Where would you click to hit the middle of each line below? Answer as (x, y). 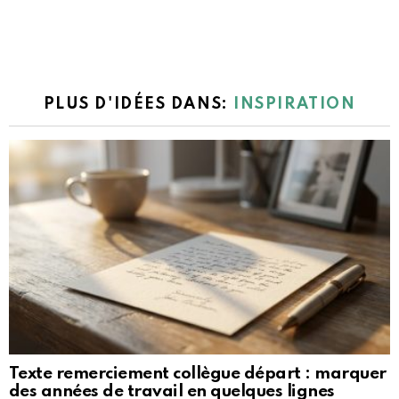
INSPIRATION (295, 104)
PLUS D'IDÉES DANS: (138, 104)
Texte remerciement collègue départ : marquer (198, 373)
